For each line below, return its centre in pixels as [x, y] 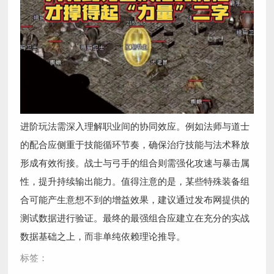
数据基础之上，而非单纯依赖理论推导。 [103, 235]
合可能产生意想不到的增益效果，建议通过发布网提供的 [135, 199]
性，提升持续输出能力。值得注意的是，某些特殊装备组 [135, 180]
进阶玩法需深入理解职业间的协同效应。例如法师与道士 [135, 125]
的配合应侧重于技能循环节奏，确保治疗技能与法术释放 [135, 144]
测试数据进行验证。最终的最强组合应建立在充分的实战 [135, 217]
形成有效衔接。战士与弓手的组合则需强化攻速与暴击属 [135, 162]
